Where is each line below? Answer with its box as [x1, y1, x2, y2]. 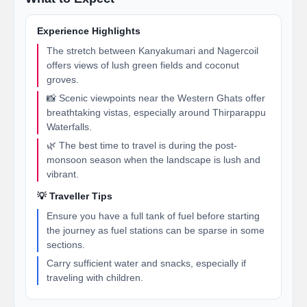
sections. [47, 239, 85, 250]
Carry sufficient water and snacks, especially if [47, 258, 246, 269]
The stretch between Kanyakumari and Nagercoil [47, 45, 258, 56]
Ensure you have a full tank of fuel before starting [47, 210, 260, 221]
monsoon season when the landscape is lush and [47, 154, 260, 165]
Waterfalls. [47, 121, 92, 132]
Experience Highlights [37, 26, 140, 36]
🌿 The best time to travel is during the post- [47, 140, 237, 151]
